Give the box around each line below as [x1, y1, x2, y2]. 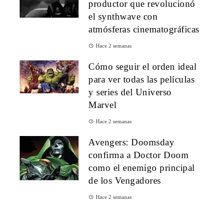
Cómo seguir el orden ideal [88, 61, 196, 72]
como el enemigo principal [88, 162, 195, 173]
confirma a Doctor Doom [88, 149, 189, 160]
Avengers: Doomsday [88, 137, 174, 147]
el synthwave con [88, 11, 158, 22]
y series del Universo [88, 86, 172, 97]
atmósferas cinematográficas [88, 24, 199, 34]
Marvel [88, 99, 116, 110]
